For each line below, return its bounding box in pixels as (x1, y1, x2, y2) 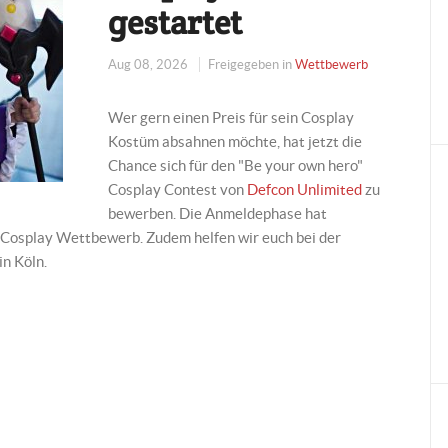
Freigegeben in (208, 56, 293, 72)
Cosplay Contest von (108, 180, 248, 198)
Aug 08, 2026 (108, 56, 192, 72)
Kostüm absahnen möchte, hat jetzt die (108, 132, 363, 150)
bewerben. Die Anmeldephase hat (108, 204, 328, 222)
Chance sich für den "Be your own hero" (108, 156, 364, 174)
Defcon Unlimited (247, 180, 363, 198)
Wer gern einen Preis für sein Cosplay (108, 108, 355, 126)
